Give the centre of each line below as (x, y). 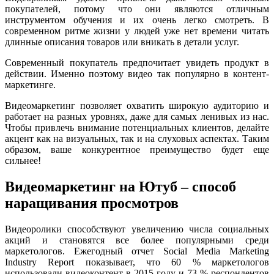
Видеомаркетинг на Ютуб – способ (120, 187)
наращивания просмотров (92, 203)
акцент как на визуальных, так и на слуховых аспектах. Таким (137, 139)
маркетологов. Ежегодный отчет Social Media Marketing (137, 251)
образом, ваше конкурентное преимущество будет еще (137, 150)
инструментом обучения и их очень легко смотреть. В (137, 20)
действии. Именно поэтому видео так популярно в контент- (137, 74)
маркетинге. (30, 85)
